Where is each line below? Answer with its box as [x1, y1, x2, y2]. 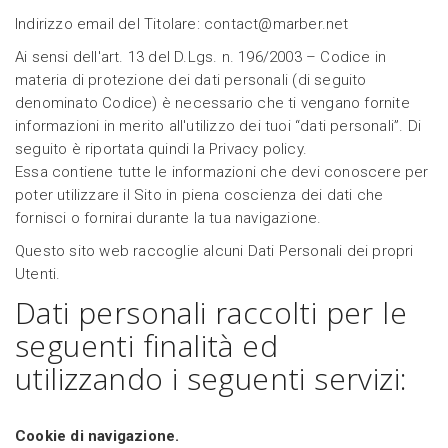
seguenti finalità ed [15, 325, 278, 367]
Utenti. [15, 265, 61, 284]
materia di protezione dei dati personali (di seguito [15, 71, 367, 90]
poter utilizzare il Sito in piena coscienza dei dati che [15, 186, 384, 205]
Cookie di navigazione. [15, 427, 180, 446]
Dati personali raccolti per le [15, 292, 407, 334]
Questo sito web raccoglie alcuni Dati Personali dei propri [15, 242, 414, 261]
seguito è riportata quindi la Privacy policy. [15, 140, 307, 159]
